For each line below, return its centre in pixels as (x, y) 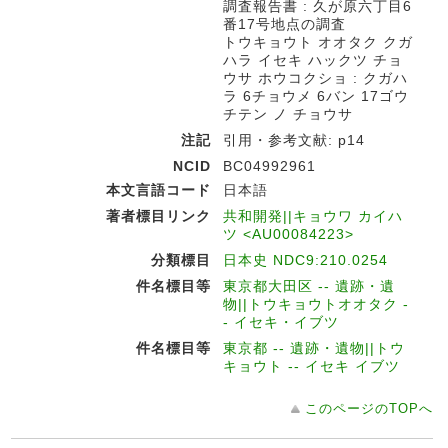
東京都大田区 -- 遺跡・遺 (309, 286)
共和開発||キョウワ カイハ (313, 216)
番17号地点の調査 (284, 24)
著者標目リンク (158, 216)
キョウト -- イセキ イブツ (311, 366)
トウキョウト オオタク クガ (318, 42)
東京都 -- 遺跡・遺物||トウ (314, 348)
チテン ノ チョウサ (288, 114)
